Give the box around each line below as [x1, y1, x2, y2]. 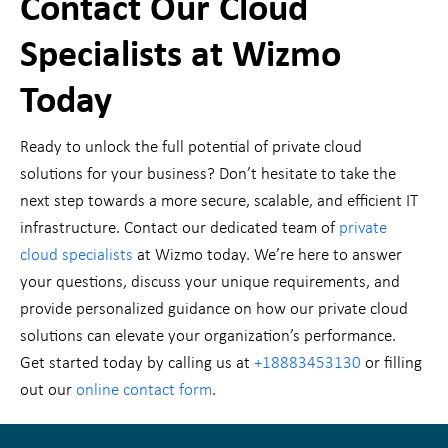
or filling [361, 355, 422, 373]
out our [20, 382, 76, 400]
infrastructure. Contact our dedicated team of [20, 220, 339, 238]
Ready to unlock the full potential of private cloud [20, 139, 362, 157]
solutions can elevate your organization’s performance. [20, 328, 400, 346]
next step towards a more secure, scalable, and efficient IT [20, 193, 418, 211]
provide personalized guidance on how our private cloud [20, 301, 408, 319]
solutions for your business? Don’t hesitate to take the [20, 166, 396, 184]
